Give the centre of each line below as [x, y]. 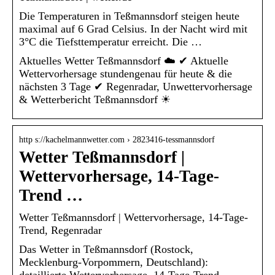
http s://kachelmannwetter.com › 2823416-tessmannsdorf [117, 139]
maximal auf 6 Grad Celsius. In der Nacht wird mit [133, 29]
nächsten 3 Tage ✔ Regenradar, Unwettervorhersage [136, 86]
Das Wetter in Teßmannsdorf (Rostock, [106, 249]
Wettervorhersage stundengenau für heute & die [126, 73]
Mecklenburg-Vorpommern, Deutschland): [114, 262]
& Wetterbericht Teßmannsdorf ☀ [95, 99]
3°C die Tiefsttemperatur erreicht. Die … [110, 41]
